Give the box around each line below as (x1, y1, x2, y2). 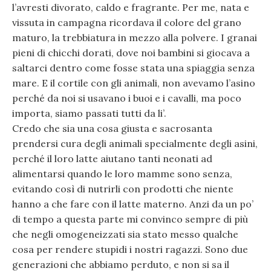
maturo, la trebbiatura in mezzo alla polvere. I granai (12, 31, 257, 44)
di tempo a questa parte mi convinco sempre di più (12, 212, 248, 225)
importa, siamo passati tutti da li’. (12, 106, 166, 119)
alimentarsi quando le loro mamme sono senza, (12, 167, 232, 180)
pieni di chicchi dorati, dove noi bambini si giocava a (12, 46, 250, 59)
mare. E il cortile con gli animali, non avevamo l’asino (12, 76, 255, 89)
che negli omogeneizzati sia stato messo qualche (12, 227, 238, 240)
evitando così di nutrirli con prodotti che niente (12, 182, 233, 195)
